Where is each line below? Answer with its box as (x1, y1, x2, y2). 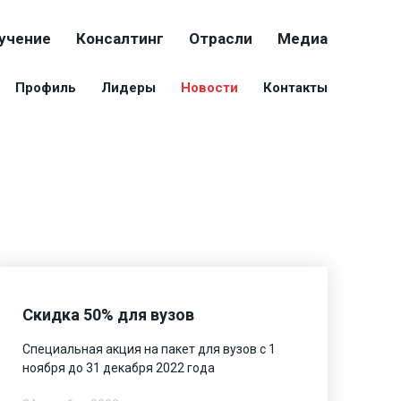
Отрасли (189, 30, 252, 47)
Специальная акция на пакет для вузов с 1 (22, 341, 277, 356)
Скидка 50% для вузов (22, 304, 195, 324)
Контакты (263, 80, 328, 96)
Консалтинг (76, 30, 164, 47)
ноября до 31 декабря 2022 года (22, 360, 216, 375)
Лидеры (101, 80, 156, 96)
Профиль (15, 80, 76, 96)
